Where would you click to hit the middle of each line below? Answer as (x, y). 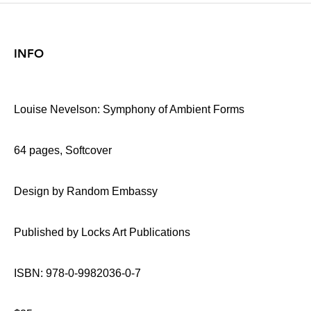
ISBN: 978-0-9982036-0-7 (77, 273)
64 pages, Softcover (63, 150)
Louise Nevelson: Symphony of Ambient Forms (129, 109)
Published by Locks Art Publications (102, 232)
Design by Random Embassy (86, 191)
